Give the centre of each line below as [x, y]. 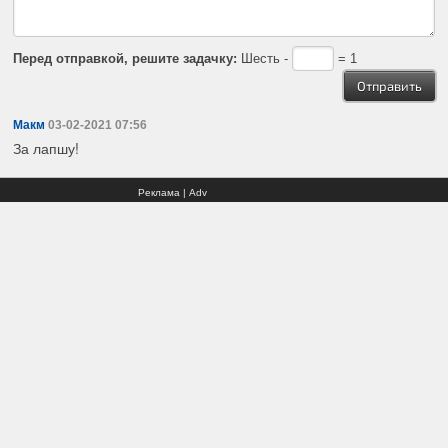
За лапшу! [46, 148]
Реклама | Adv [172, 192]
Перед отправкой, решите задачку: [125, 58]
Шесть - [265, 58]
